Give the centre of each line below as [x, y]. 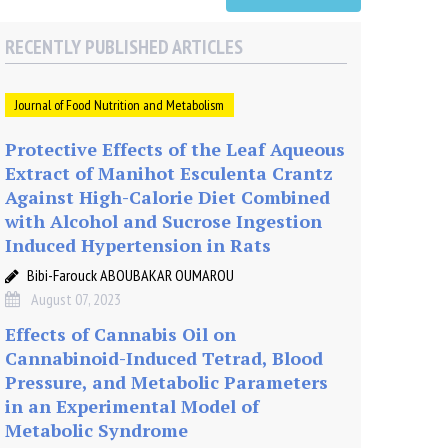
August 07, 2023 [76, 299]
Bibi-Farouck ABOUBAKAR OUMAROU [130, 275]
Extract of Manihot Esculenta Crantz [169, 173]
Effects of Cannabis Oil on [120, 334]
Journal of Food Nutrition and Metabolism [119, 105]
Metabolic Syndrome [96, 430]
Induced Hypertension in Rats [138, 245]
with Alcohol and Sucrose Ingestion [163, 221]
